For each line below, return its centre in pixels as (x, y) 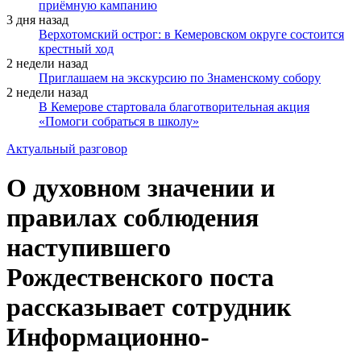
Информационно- (108, 337)
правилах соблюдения (133, 218)
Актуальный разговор (67, 148)
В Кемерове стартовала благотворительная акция (174, 106)
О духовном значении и (141, 188)
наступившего (89, 248)
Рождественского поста (140, 278)
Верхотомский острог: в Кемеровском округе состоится (191, 34)
